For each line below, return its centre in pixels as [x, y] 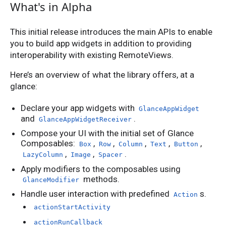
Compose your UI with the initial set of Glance [107, 133]
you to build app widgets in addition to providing [101, 44]
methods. [101, 179]
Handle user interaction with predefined [96, 194]
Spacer [111, 155]
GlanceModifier [51, 180]
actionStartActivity [72, 207]
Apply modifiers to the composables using [101, 169]
